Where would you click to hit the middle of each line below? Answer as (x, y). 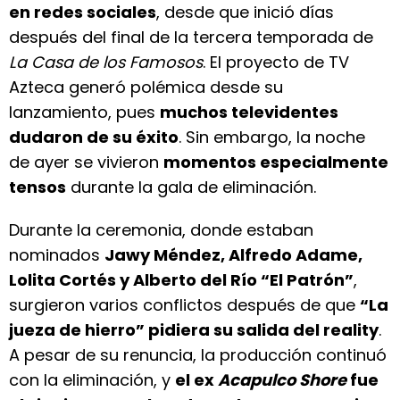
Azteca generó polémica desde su (146, 87)
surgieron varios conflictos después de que (184, 305)
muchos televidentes (249, 112)
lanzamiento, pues (84, 112)
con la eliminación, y (92, 380)
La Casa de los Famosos (106, 62)
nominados (57, 255)
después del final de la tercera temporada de (191, 37)
